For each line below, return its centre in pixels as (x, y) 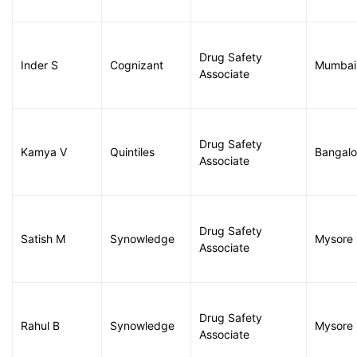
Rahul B (40, 326)
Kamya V (44, 152)
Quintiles (132, 152)
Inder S (39, 65)
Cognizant (137, 65)
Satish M (43, 239)
